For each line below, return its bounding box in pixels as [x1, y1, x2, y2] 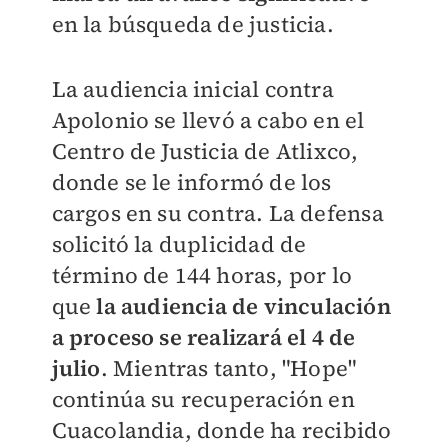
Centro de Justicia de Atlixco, [51, 136, 359, 167]
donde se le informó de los [51, 167, 332, 198]
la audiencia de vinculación [96, 291, 391, 322]
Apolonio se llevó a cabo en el [51, 105, 365, 136]
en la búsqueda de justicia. [51, 9, 334, 40]
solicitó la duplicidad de [51, 229, 307, 260]
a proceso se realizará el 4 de [51, 322, 356, 353]
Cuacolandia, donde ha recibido [51, 415, 392, 446]
